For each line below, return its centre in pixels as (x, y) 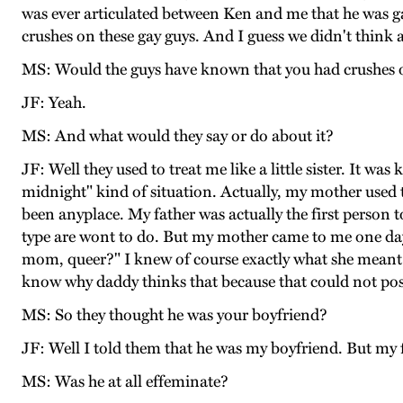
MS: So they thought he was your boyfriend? (175, 315)
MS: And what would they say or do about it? (178, 136)
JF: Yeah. (54, 103)
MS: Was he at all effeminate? (125, 382)
